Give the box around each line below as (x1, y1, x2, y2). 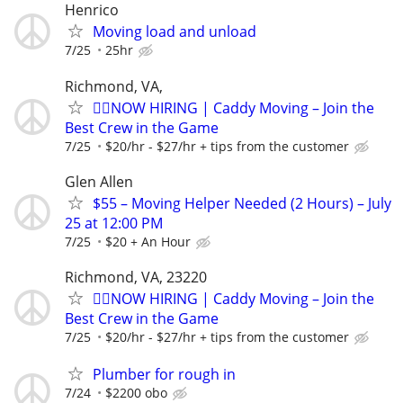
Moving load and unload (93, 22, 256, 42)
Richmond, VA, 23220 (65, 266, 207, 287)
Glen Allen (65, 171, 133, 192)
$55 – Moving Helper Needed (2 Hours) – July (93, 193, 391, 213)
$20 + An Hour (105, 232, 191, 250)
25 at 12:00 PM (65, 212, 163, 233)
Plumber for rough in (93, 364, 236, 385)
